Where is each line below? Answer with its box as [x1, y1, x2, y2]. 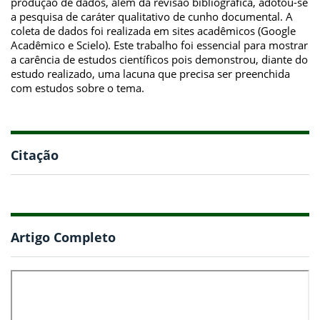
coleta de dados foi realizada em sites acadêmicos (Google [11, 23, 296, 38]
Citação [11, 146, 59, 164]
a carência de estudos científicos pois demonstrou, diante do [11, 51, 308, 66]
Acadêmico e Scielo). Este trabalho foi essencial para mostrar [11, 37, 308, 52]
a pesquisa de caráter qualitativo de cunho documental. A [11, 9, 293, 24]
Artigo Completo [11, 229, 116, 246]
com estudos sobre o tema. [11, 80, 144, 95]
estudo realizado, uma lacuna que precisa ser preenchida [11, 66, 290, 81]
